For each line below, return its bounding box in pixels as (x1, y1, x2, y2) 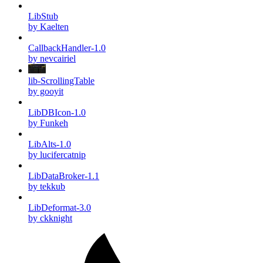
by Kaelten (28, 21, 69, 32)
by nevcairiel (28, 53, 76, 63)
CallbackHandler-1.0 (28, 42, 106, 53)
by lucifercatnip (28, 149, 86, 160)
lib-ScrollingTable (28, 75, 95, 86)
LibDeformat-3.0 (28, 202, 91, 213)
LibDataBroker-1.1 (28, 170, 99, 181)
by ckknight (28, 213, 72, 223)
